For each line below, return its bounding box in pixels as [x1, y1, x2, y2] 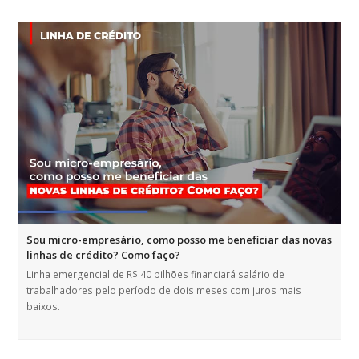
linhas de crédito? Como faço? [26, 247, 181, 262]
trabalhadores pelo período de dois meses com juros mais [26, 283, 302, 297]
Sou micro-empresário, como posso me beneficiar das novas [26, 232, 333, 247]
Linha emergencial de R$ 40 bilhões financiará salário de [26, 267, 285, 281]
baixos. [26, 299, 61, 313]
